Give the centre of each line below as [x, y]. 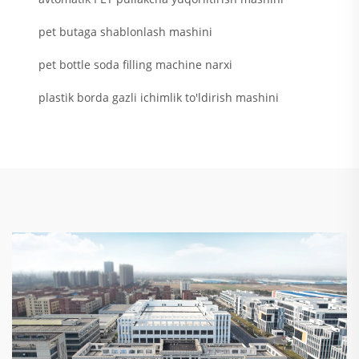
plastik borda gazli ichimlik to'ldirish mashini [159, 98]
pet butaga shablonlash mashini [125, 32]
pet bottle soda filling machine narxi [135, 65]
